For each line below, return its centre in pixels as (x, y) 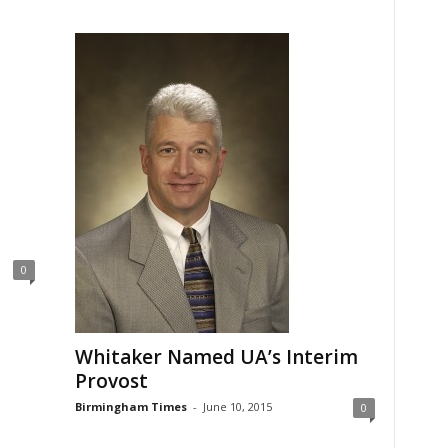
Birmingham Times (130, 407)
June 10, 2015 (237, 407)
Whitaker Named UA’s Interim (216, 357)
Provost (111, 381)
